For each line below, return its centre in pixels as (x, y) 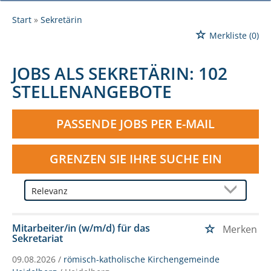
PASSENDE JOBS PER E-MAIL (135, 123)
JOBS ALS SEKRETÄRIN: (103, 73)
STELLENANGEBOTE (92, 91)
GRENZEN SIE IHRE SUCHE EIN (135, 158)
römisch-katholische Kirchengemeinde (142, 259)
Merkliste (228, 35)
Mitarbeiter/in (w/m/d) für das (81, 228)
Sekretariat (38, 238)
